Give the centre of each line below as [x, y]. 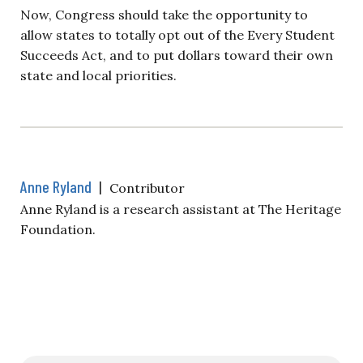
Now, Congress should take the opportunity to [164, 14]
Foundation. [58, 229]
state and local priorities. [98, 75]
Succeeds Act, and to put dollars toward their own [177, 55]
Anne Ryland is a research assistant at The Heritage [181, 209]
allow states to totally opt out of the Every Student [177, 34]
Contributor [147, 188]
